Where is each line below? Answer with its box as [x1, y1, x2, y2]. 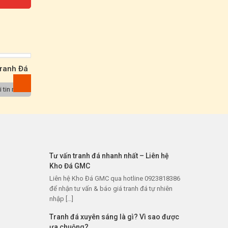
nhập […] [49, 195, 73, 203]
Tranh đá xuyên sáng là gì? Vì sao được [49, 213, 179, 221]
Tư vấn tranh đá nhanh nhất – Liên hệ [49, 152, 169, 160]
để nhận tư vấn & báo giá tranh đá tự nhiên [49, 185, 173, 192]
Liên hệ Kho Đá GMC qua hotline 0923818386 [49, 175, 180, 182]
